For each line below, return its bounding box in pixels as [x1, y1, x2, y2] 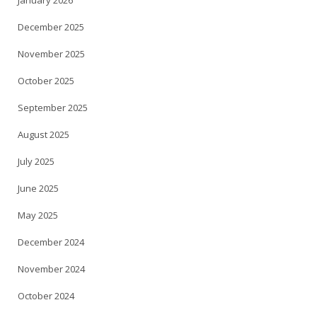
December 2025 [18, 21, 84, 34]
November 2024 [18, 263, 85, 276]
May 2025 [18, 209, 58, 222]
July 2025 [18, 155, 54, 168]
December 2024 [18, 236, 84, 249]
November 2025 [18, 47, 85, 61]
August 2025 [18, 128, 69, 142]
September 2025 [18, 101, 88, 115]
